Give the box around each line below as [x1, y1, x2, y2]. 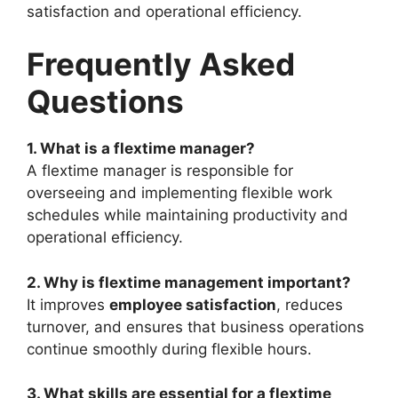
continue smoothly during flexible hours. [27, 339, 312, 358]
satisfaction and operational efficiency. [27, 2, 302, 20]
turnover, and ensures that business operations [27, 317, 364, 336]
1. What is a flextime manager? [27, 139, 255, 158]
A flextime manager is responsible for [27, 162, 293, 180]
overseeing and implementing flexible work [27, 184, 332, 203]
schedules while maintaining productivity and [27, 206, 348, 225]
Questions [27, 83, 184, 121]
